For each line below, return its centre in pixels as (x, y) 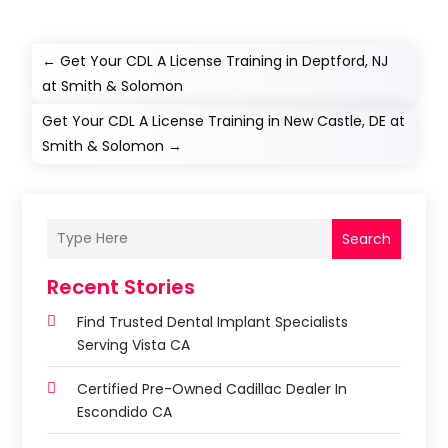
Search (366, 238)
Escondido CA (125, 411)
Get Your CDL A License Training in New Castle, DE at (224, 120)
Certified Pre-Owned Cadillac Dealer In (212, 388)
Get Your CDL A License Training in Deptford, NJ (224, 60)
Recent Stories (121, 286)
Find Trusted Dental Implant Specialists (213, 321)
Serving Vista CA (134, 344)
